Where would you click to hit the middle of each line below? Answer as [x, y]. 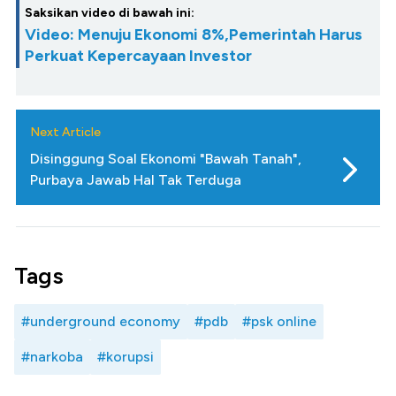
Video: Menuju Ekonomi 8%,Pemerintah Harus [194, 34]
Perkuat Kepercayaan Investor [138, 55]
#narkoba [52, 356]
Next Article [65, 132]
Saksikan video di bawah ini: [110, 12]
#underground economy [101, 321]
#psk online [279, 321]
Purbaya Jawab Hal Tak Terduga [136, 179]
